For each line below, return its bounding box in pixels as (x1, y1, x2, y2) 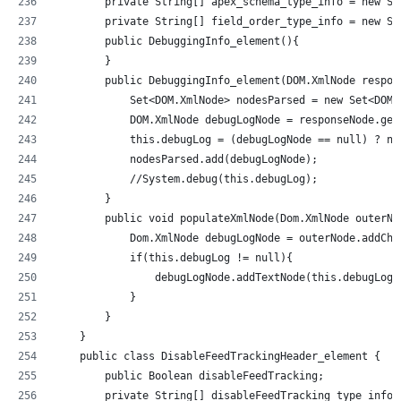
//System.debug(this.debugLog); (55, 172, 380, 185)
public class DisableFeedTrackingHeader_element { (55, 349, 380, 363)
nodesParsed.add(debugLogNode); (55, 152, 318, 166)
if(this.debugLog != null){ (55, 251, 293, 264)
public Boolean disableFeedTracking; (55, 369, 324, 382)
